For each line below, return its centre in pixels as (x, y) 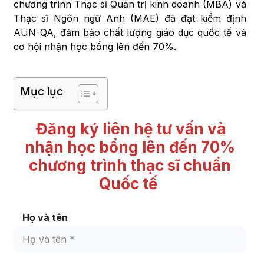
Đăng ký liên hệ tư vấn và (131, 129)
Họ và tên (45, 217)
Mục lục (41, 92)
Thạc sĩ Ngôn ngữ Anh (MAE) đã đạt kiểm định (130, 18)
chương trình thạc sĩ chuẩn (130, 165)
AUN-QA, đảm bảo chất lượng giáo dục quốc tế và (130, 32)
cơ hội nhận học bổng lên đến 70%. (95, 47)
